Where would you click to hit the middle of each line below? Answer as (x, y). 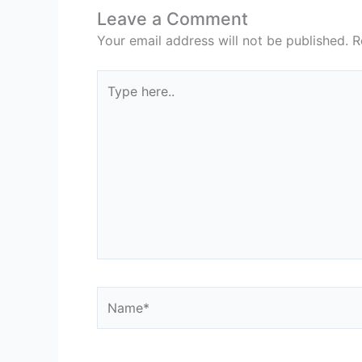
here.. (113, 101)
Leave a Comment (173, 18)
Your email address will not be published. (223, 40)
